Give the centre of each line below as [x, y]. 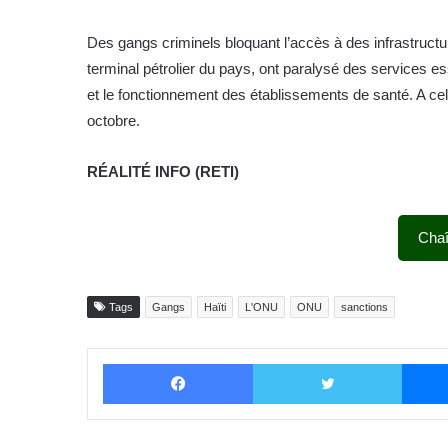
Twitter [420, 362]
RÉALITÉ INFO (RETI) [163, 171]
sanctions [364, 307]
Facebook [280, 362]
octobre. [113, 120]
